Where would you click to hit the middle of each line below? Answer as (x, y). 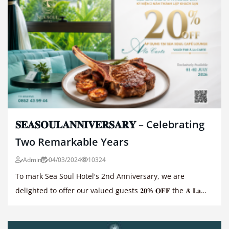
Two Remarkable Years (72, 142)
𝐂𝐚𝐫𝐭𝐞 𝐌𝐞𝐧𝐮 (34, 205)
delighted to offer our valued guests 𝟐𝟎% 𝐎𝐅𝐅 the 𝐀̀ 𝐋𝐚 (78, 191)
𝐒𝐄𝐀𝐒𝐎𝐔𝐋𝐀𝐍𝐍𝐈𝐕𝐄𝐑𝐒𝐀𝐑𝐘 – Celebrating (110, 125)
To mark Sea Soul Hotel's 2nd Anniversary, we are (100, 176)
